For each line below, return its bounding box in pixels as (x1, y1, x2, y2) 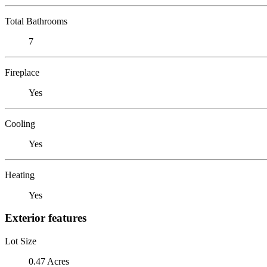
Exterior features (5, 212, 86, 225)
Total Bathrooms (5, 15, 67, 26)
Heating (5, 169, 35, 180)
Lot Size (5, 235, 36, 246)
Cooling (5, 118, 35, 129)
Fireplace (5, 67, 39, 77)
